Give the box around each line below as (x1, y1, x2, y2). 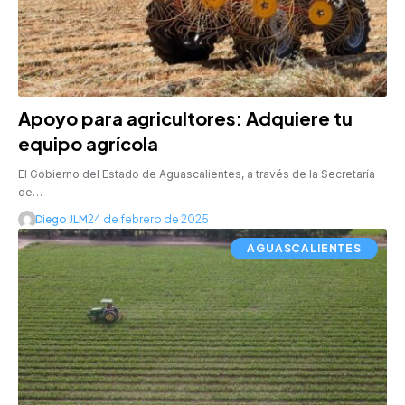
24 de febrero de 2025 (87, 212, 209, 227)
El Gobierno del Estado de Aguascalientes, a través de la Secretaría (18, 167, 375, 182)
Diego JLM (34, 212, 88, 227)
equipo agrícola (18, 132, 158, 155)
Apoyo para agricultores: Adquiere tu (18, 107, 353, 130)
